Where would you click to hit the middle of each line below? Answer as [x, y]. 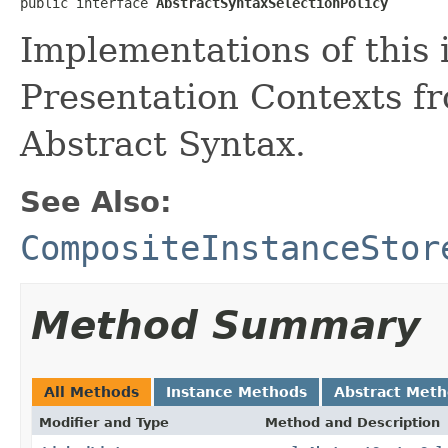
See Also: [96, 201]
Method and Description [352, 422]
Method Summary [225, 325]
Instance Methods [236, 391]
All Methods [91, 391]
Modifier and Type [104, 422]
